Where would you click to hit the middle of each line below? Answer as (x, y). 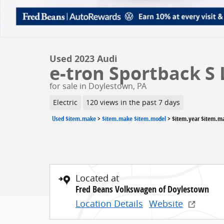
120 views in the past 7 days (133, 102)
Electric (65, 102)
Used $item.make (74, 118)
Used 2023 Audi (83, 59)
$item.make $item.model (134, 118)
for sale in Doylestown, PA (98, 86)
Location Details (109, 203)
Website (166, 203)
